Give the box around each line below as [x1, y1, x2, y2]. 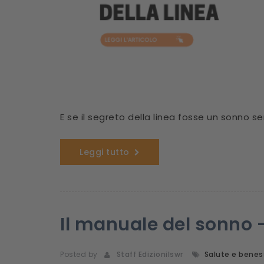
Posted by [60, 249, 98, 259]
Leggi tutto [80, 146, 130, 158]
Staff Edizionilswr [112, 249, 183, 259]
